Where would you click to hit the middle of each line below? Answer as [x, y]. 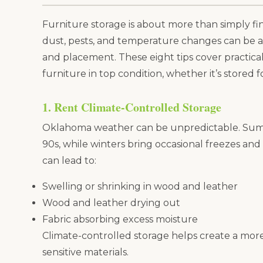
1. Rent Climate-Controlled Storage [132, 107]
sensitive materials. [85, 252]
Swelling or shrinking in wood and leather [140, 186]
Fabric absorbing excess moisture [120, 219]
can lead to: [69, 160]
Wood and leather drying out [111, 203]
